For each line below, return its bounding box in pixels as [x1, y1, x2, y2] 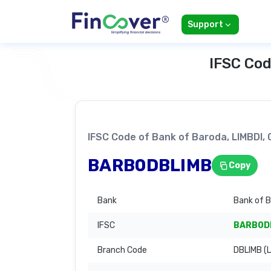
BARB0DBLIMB [88, 155, 212, 175]
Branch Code [97, 245, 147, 256]
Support [188, 19, 223, 30]
